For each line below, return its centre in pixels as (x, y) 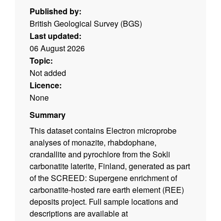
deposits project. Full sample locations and (104, 202)
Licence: (46, 85)
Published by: (55, 11)
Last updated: (55, 36)
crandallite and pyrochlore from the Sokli (100, 154)
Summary (48, 115)
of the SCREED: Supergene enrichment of (103, 178)
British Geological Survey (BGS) (86, 24)
